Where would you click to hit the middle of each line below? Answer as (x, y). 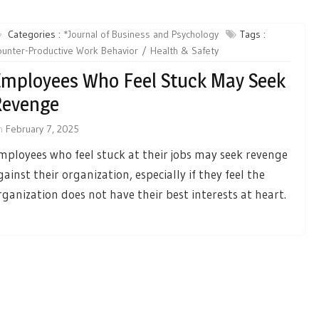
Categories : (35, 34)
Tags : (252, 34)
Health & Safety (184, 51)
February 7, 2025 (42, 129)
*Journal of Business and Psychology (141, 34)
